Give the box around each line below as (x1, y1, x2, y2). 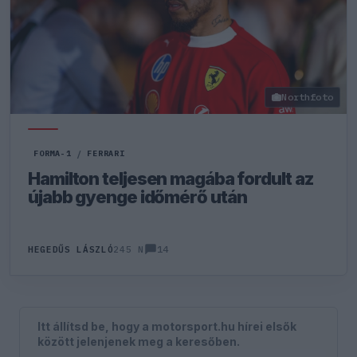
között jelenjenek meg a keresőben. (37, 334, 241, 348)
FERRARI (87, 148, 125, 159)
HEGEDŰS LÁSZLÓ (28, 244, 114, 255)
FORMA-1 (33, 148, 72, 159)
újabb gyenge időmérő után (28, 186, 247, 207)
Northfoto (281, 91, 333, 103)
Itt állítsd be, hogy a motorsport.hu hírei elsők (37, 319, 297, 333)
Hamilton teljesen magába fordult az (28, 168, 313, 189)
